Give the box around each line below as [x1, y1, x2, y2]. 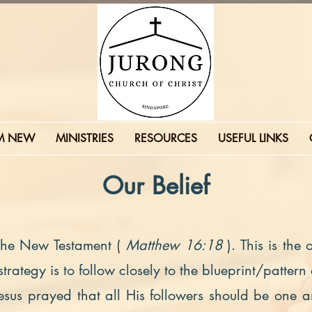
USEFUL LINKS [217, 131, 288, 146]
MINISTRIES [55, 131, 114, 146]
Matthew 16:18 [125, 236, 228, 254]
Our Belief [102, 170, 210, 201]
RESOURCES [134, 131, 197, 146]
